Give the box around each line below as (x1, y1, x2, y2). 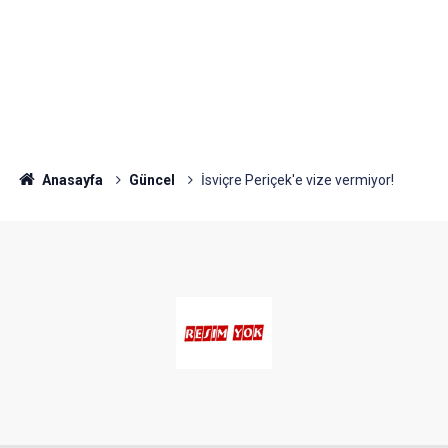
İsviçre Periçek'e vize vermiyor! (200, 172, 394, 188)
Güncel (128, 172, 175, 188)
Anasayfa (38, 172, 103, 188)
